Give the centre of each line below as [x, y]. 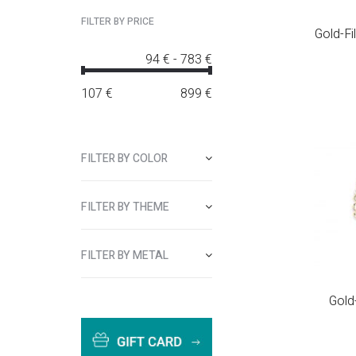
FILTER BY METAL [125, 255]
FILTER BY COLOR [124, 159]
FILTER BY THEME [125, 207]
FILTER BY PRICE [118, 21]
